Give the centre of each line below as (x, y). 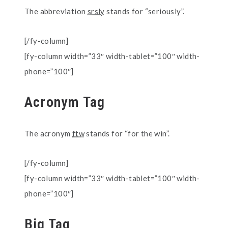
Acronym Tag (65, 102)
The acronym (48, 133)
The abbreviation (56, 11)
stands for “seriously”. (145, 11)
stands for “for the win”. (127, 133)
